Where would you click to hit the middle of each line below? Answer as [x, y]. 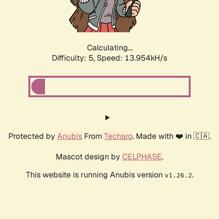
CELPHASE [142, 157]
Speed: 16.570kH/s [132, 58]
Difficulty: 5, [74, 58]
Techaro [118, 136]
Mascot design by [89, 157]
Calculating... [109, 48]
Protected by [33, 136]
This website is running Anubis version [95, 175]
